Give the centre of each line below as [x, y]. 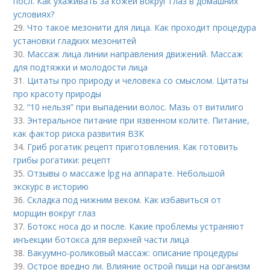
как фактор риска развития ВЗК [79, 133]
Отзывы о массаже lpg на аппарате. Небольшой [126, 173]
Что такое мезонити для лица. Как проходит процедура [142, 27]
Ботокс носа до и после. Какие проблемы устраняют [136, 226]
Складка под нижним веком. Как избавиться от [124, 200]
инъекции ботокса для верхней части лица [102, 240]
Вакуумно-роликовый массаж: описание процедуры [133, 253]
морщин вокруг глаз [55, 213]
